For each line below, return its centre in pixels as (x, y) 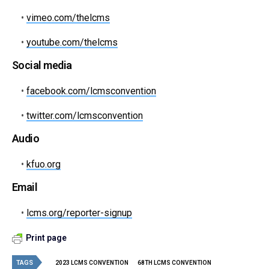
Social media (42, 65)
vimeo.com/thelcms (68, 18)
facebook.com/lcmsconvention (92, 91)
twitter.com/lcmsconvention (85, 116)
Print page (46, 238)
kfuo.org (44, 165)
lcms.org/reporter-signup (80, 213)
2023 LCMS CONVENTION (92, 263)
